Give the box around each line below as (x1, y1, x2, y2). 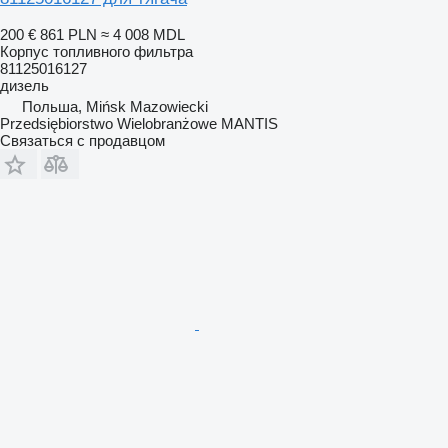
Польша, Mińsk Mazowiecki (22, 97, 208, 115)
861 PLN (40, 25, 97, 43)
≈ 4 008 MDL (101, 25, 185, 43)
